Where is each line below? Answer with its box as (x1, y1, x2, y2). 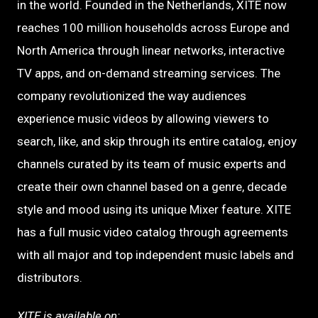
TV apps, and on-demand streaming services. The (17, 65, 280, 80)
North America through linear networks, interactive (17, 43, 285, 57)
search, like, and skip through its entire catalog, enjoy (17, 133, 297, 148)
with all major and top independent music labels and (17, 247, 294, 262)
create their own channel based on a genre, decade (17, 179, 287, 194)
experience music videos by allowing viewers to (17, 111, 269, 126)
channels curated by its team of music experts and (17, 156, 286, 171)
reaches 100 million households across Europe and (17, 20, 290, 35)
